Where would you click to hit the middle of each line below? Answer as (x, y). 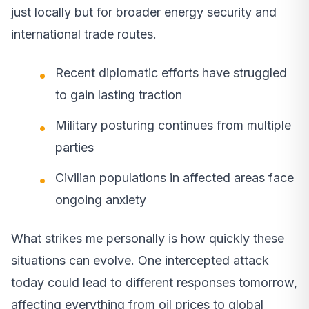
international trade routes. (84, 34)
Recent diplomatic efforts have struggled (171, 72)
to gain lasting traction (119, 94)
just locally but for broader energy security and (144, 12)
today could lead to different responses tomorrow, (154, 282)
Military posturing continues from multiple (173, 125)
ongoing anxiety (101, 199)
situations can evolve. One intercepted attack (140, 260)
